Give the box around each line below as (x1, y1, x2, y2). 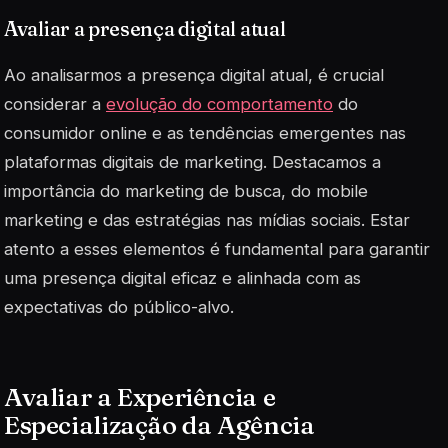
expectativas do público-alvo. (4, 296, 234, 317)
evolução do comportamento (106, 93, 333, 114)
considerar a (4, 93, 106, 114)
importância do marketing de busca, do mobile (4, 180, 368, 201)
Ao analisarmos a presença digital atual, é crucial (4, 64, 384, 85)
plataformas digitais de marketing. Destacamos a (4, 151, 381, 172)
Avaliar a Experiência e (4, 381, 276, 413)
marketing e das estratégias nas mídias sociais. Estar (4, 209, 410, 230)
